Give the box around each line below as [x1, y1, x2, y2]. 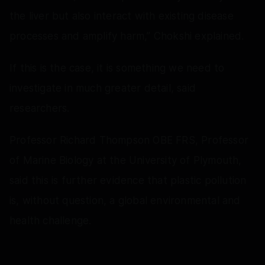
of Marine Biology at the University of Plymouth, [9, 154, 242, 166]
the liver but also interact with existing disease [9, 9, 234, 22]
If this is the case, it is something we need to [9, 62, 225, 74]
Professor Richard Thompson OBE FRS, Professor [9, 134, 249, 146]
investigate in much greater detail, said [9, 82, 196, 94]
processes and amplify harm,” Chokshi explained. [9, 30, 244, 42]
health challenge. [9, 214, 92, 227]
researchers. [9, 102, 70, 114]
